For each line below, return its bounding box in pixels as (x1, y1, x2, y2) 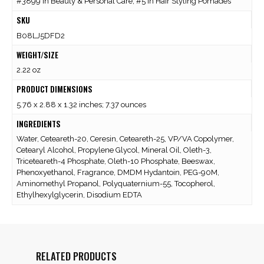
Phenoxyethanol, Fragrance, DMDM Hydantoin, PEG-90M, (16, 168, 219, 177)
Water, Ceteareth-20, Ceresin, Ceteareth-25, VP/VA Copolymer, (16, 134, 234, 144)
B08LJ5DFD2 (16, 31, 65, 40)
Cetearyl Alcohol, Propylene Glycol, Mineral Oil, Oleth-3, (16, 146, 212, 155)
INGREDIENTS (16, 117, 61, 130)
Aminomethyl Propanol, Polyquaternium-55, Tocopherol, (16, 179, 215, 189)
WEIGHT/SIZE (16, 48, 58, 61)
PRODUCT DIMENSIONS (16, 83, 93, 95)
